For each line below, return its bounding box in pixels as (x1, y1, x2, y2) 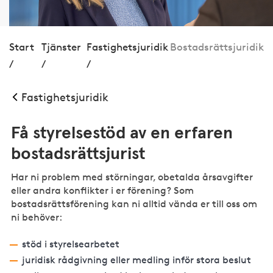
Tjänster (41, 40, 81, 54)
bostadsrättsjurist (11, 146, 146, 163)
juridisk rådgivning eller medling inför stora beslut (21, 254, 251, 266)
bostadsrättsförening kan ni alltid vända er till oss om (11, 197, 258, 210)
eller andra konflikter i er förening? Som (11, 184, 194, 196)
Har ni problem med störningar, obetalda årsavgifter (11, 171, 253, 183)
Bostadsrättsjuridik (169, 40, 264, 54)
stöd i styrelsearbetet (21, 238, 119, 250)
